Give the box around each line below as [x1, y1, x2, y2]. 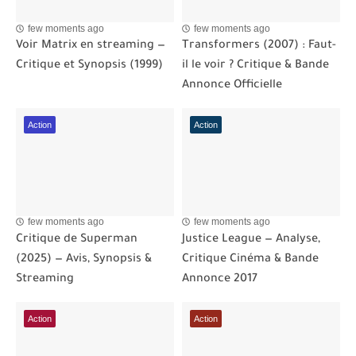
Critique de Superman [16, 233, 137, 246]
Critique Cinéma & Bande [182, 253, 319, 266]
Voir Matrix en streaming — [16, 39, 165, 52]
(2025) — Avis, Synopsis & [16, 253, 152, 266]
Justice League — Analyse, [182, 233, 320, 246]
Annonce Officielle [182, 79, 282, 92]
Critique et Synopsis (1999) [16, 59, 163, 72]
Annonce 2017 [182, 273, 257, 286]
